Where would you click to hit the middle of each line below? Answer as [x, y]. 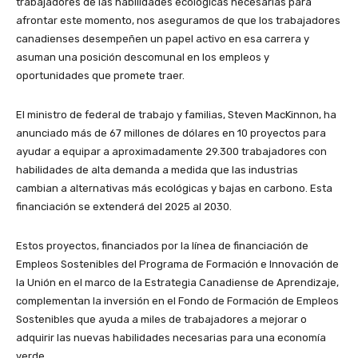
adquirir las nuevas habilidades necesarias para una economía [171, 338]
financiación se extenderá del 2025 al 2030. [124, 207]
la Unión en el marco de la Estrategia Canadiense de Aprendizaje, [177, 282]
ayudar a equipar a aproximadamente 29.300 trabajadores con [171, 151]
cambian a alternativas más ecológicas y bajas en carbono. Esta [174, 188]
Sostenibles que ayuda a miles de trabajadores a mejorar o [161, 319]
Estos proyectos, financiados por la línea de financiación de [162, 246]
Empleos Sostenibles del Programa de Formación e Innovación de [177, 264]
